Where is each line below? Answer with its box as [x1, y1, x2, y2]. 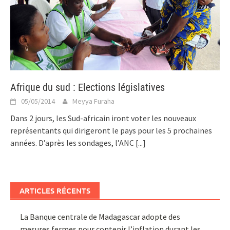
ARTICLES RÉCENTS [20, 185, 90, 196]
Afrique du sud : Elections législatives [10, 81, 165, 93]
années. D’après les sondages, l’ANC [10, 137, 136, 148]
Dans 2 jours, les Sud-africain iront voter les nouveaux [10, 112, 196, 123]
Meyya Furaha [72, 96, 114, 106]
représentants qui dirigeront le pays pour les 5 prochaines [10, 125, 212, 136]
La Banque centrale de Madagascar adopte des [20, 211, 181, 222]
